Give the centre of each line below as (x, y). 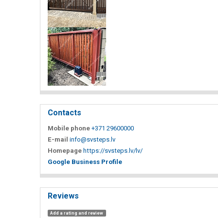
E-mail (58, 139)
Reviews (63, 196)
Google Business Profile (85, 162)
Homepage (65, 150)
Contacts (64, 112)
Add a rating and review (77, 213)
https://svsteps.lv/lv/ (113, 150)
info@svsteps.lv (92, 139)
